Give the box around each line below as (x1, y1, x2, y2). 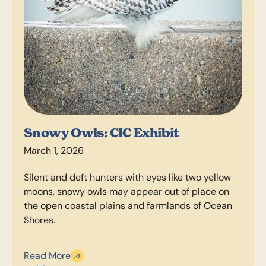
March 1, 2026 (24, 145, 84, 157)
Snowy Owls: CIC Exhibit (24, 125, 179, 141)
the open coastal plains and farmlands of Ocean (24, 199, 233, 211)
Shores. (24, 214, 56, 226)
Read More (24, 250, 71, 262)
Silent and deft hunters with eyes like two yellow (24, 171, 232, 183)
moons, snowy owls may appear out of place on (24, 185, 230, 197)
